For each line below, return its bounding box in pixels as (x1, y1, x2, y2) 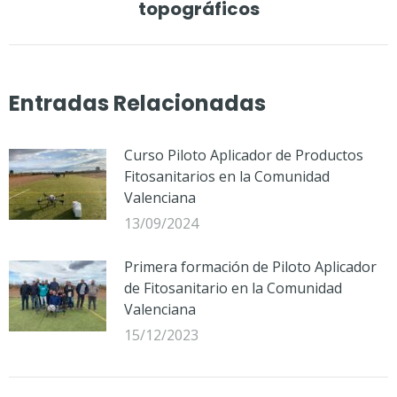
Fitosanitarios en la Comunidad (124, 166, 330, 186)
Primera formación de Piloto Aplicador (124, 256, 377, 276)
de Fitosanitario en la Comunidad (124, 277, 342, 298)
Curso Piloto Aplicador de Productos (124, 144, 363, 165)
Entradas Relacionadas (9, 88, 266, 118)
